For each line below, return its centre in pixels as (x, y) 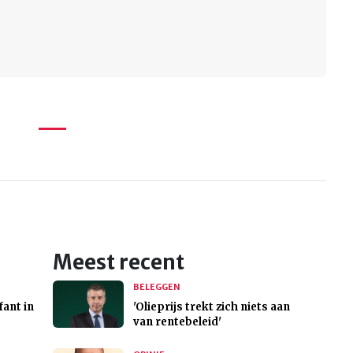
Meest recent (118, 263)
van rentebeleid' (177, 322)
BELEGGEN (156, 287)
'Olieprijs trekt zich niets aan (211, 307)
